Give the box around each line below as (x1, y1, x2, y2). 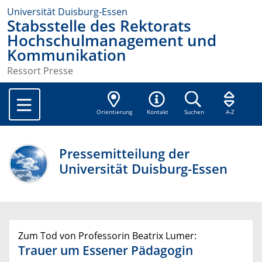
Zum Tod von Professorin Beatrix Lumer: (18, 229, 196, 243)
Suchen (184, 108, 204, 116)
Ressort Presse (7, 64, 73, 78)
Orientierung (96, 108, 133, 116)
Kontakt (147, 108, 169, 116)
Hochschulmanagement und (7, 30, 216, 51)
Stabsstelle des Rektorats (7, 16, 191, 36)
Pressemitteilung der (59, 144, 190, 163)
